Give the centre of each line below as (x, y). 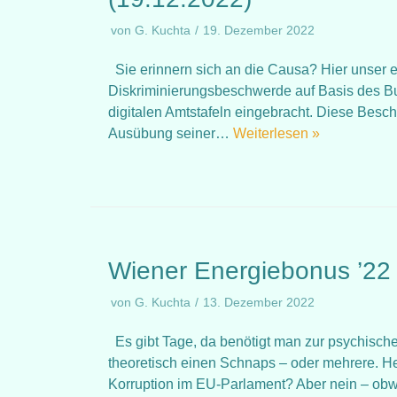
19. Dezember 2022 (259, 31)
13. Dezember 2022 (259, 303)
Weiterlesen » (276, 133)
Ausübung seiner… (171, 133)
